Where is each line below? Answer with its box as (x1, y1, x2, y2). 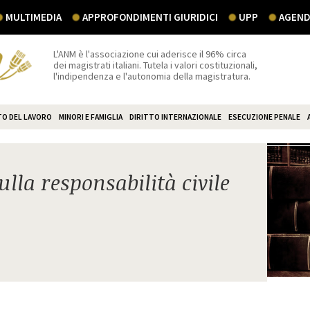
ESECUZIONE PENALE (228, 112, 300, 122)
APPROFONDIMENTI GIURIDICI (82, 10, 218, 24)
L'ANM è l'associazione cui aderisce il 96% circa (53, 48, 247, 60)
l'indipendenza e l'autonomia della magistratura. (53, 70, 251, 82)
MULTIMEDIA (6, 10, 62, 24)
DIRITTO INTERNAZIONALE (129, 112, 221, 122)
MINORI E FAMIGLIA (59, 112, 122, 122)
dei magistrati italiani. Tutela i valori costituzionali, (53, 59, 258, 71)
